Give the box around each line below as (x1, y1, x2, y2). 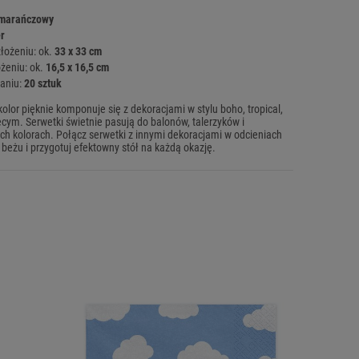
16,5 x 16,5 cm (46, 61, 109, 75)
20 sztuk (24, 77, 62, 91)
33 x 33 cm (54, 45, 102, 58)
